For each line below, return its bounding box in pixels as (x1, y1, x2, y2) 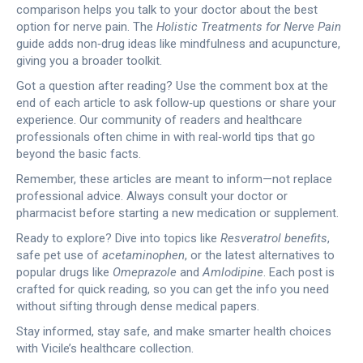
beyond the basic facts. (16, 147, 141, 161)
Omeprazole (113, 265, 177, 280)
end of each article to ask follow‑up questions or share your (16, 96, 336, 110)
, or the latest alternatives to (185, 248, 335, 263)
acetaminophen (102, 248, 185, 263)
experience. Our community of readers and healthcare (16, 113, 302, 127)
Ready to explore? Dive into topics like (16, 231, 220, 246)
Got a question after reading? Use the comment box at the (16, 79, 328, 93)
